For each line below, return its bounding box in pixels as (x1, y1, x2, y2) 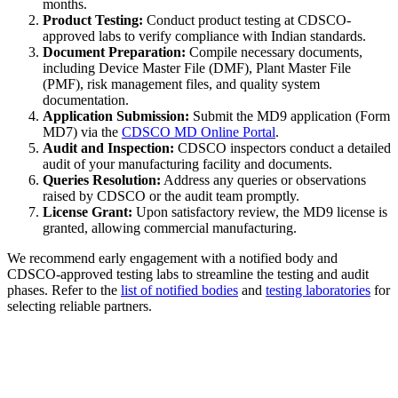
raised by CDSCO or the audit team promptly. (43, 188, 299, 204)
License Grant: (43, 204, 132, 220)
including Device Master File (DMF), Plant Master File (43, 60, 351, 76)
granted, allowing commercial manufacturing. (43, 220, 297, 236)
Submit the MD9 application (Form (189, 108, 390, 124)
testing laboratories (266, 283, 370, 298)
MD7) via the (43, 124, 122, 140)
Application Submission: (43, 108, 189, 124)
